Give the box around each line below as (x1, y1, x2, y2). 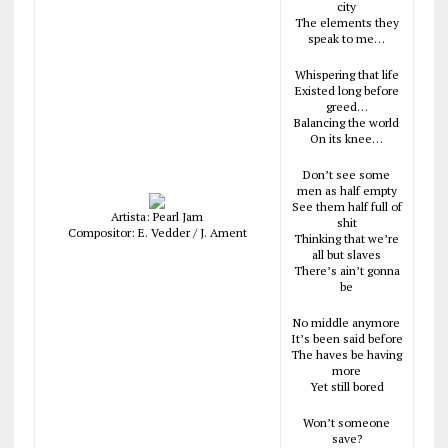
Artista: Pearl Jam (111, 209, 204, 224)
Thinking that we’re (294, 231, 400, 246)
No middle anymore (293, 315, 401, 330)
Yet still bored (309, 379, 384, 394)
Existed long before (294, 83, 399, 98)
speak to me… (308, 31, 386, 46)
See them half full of (291, 199, 402, 214)
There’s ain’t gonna (293, 263, 400, 278)
